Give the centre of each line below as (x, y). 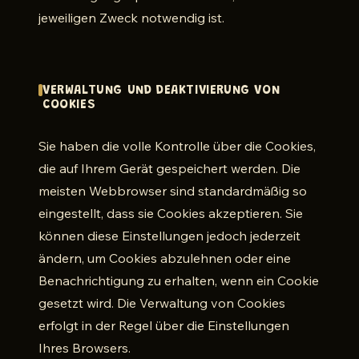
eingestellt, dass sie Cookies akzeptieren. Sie (171, 213)
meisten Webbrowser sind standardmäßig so (173, 191)
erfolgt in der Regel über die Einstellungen (164, 325)
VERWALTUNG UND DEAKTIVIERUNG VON (161, 91)
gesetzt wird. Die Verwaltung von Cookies (162, 303)
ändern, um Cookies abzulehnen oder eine (165, 258)
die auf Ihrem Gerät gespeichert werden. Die (169, 168)
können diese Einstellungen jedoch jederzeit (169, 236)
